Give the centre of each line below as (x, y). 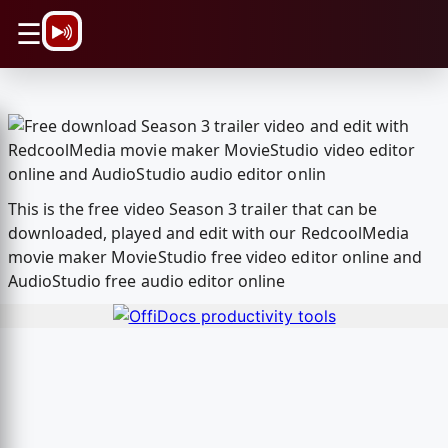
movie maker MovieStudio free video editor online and (215, 257)
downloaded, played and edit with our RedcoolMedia (208, 233)
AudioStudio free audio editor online (146, 281)
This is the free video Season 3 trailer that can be (192, 209)
